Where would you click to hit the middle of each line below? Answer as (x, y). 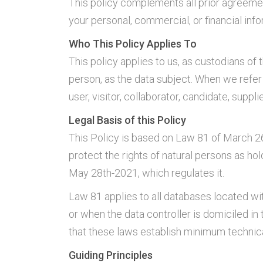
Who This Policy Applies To (133, 44)
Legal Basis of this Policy (127, 120)
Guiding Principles (111, 255)
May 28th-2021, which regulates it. (146, 173)
